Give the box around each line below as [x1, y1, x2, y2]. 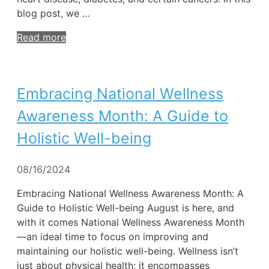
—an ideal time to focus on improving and [17, 231, 208, 243]
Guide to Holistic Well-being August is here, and [17, 202, 234, 214]
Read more [17, 31, 66, 43]
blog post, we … [17, 7, 90, 19]
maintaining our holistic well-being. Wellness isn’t [17, 245, 238, 258]
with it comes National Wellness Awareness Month [17, 216, 244, 229]
